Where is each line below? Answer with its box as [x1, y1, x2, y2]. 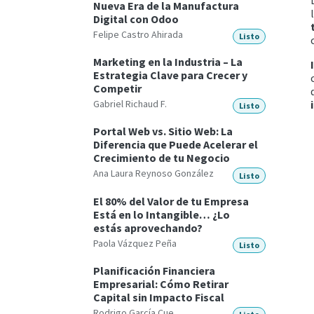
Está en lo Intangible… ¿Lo [93, 207, 230, 221]
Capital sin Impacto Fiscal [93, 290, 224, 305]
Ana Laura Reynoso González [93, 167, 214, 180]
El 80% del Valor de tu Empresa [93, 193, 249, 208]
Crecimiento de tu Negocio [93, 151, 230, 165]
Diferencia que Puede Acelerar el [93, 137, 258, 152]
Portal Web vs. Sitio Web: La [93, 124, 233, 139]
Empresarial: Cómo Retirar [93, 277, 228, 292]
